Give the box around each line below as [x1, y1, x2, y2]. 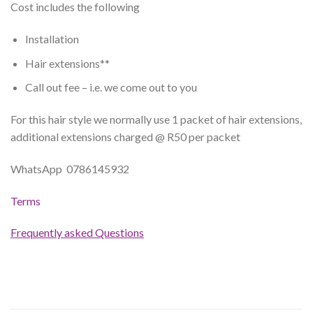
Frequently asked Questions [10, 226, 144, 240]
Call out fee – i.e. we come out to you [24, 80, 197, 94]
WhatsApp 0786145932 [10, 161, 129, 175]
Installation [24, 32, 79, 46]
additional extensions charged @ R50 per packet [10, 130, 240, 144]
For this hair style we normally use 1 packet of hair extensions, [10, 112, 302, 126]
